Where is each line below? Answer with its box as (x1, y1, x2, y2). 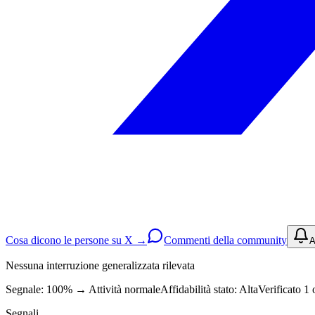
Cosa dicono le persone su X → (6, 233, 147, 246)
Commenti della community (164, 233, 287, 246)
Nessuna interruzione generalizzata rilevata (6, 259, 195, 271)
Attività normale (89, 283, 160, 295)
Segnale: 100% (6, 283, 72, 295)
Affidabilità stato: (160, 283, 237, 295)
